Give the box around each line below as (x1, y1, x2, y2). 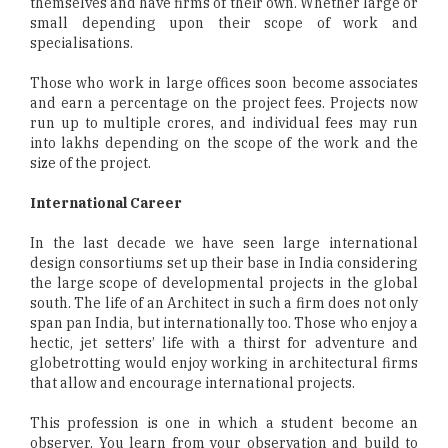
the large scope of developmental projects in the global (30, 274, 418, 293)
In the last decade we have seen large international (30, 234, 418, 253)
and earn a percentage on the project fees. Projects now (30, 94, 418, 113)
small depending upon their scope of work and (30, 14, 418, 33)
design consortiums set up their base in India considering (30, 254, 418, 273)
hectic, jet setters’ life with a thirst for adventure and (30, 334, 418, 353)
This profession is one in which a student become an (30, 414, 418, 433)
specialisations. (30, 34, 133, 53)
